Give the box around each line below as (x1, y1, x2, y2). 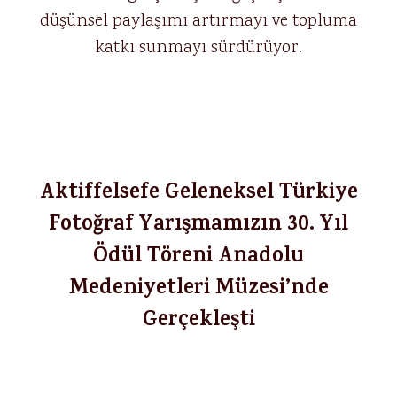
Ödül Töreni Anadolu (93, 240, 304, 276)
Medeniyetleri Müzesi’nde (68, 272, 329, 307)
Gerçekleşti (142, 304, 255, 339)
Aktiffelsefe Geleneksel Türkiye (39, 176, 358, 212)
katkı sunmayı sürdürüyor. (95, 35, 302, 60)
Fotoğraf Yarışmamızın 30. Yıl (49, 208, 348, 244)
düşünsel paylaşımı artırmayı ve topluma (40, 9, 357, 34)
